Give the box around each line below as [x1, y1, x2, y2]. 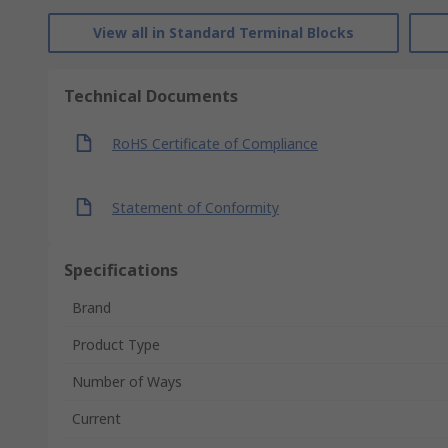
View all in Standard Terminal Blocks [93, 23, 354, 42]
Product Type [72, 335, 160, 354]
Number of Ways [72, 372, 182, 391]
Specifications [64, 259, 178, 281]
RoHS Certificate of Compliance [112, 133, 318, 153]
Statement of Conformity [112, 197, 279, 217]
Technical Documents [64, 85, 238, 107]
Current [72, 409, 121, 428]
